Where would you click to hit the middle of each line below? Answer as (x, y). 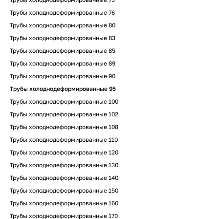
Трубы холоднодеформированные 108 (64, 127)
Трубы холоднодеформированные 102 (64, 114)
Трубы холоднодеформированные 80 (63, 25)
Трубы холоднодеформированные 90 (63, 76)
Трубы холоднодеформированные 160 (64, 203)
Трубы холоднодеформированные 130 (64, 165)
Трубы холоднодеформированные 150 (64, 190)
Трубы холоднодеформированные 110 (64, 140)
